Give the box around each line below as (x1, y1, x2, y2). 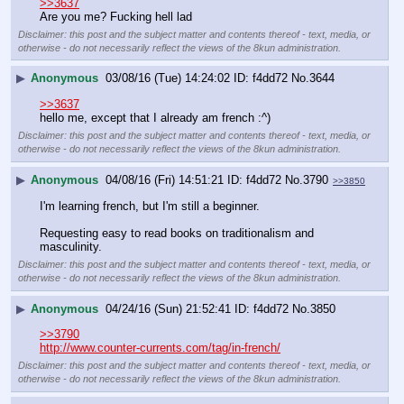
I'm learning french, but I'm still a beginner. (40, 198, 260, 213)
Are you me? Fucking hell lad (40, 9, 192, 23)
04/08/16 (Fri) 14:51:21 (106, 172, 224, 187)
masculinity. (40, 239, 102, 253)
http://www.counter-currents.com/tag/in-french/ (40, 340, 280, 354)
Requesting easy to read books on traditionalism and (40, 225, 314, 240)
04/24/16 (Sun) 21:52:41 (106, 301, 231, 316)
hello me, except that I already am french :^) (40, 110, 271, 124)
